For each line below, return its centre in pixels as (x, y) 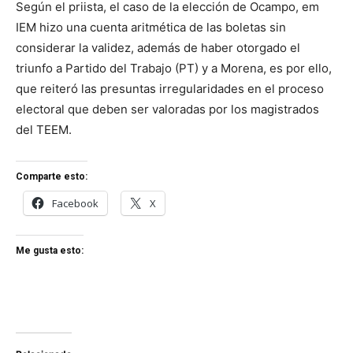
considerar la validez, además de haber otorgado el (158, 47)
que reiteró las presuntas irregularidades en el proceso (170, 88)
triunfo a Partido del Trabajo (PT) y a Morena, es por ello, (174, 68)
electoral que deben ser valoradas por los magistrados (167, 109)
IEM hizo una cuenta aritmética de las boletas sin (151, 27)
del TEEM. (44, 129)
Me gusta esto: (50, 250)
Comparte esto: (52, 176)
